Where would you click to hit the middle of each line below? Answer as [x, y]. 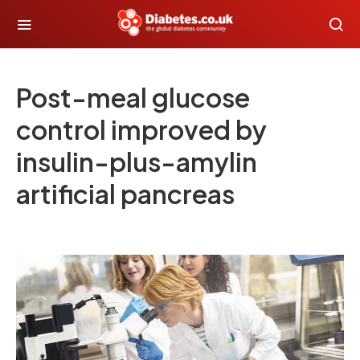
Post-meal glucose [133, 97]
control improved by [141, 129]
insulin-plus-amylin [137, 162]
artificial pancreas [125, 194]
